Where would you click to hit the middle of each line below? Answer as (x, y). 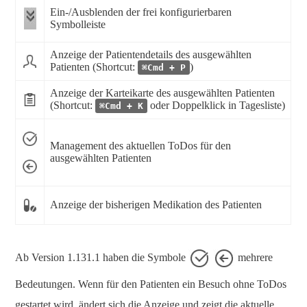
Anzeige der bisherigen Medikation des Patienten (156, 205)
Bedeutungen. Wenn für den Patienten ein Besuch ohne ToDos (151, 284)
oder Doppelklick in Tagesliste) (216, 106)
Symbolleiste (78, 25)
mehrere (254, 257)
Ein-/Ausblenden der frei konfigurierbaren (141, 12)
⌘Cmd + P (164, 68)
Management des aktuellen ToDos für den (140, 146)
